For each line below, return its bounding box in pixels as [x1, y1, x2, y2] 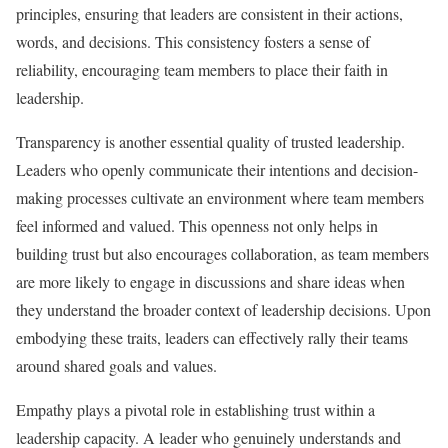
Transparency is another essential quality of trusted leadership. [16, 131, 405, 153]
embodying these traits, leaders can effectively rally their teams [16, 327, 408, 349]
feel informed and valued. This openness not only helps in [16, 215, 378, 237]
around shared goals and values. [16, 355, 217, 377]
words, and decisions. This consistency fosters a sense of [16, 31, 370, 53]
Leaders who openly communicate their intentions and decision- [16, 159, 418, 181]
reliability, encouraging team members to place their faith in [16, 59, 388, 81]
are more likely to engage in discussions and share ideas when [16, 271, 405, 293]
